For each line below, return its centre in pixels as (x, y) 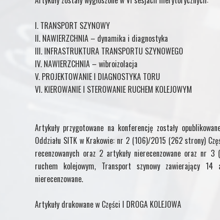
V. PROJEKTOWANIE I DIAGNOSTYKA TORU (97, 76)
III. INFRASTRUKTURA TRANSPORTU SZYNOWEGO (109, 51)
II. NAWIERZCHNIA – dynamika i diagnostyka (101, 38)
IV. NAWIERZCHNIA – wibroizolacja (86, 64)
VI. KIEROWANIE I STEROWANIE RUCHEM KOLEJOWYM (113, 89)
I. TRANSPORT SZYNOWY (72, 25)
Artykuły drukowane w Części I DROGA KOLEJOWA (108, 204)
